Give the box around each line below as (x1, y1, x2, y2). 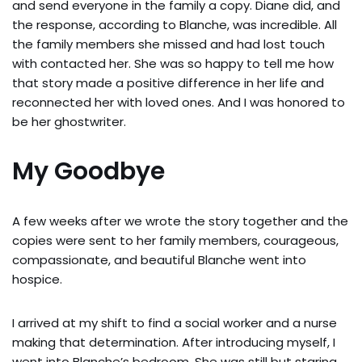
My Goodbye (12, 154, 165, 188)
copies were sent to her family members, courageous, (12, 232, 339, 249)
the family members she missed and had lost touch (12, 36, 325, 53)
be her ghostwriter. (12, 113, 126, 130)
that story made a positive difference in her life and (12, 74, 324, 91)
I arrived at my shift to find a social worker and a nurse (12, 314, 337, 331)
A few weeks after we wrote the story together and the (12, 213, 348, 229)
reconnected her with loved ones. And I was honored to (12, 94, 345, 111)
